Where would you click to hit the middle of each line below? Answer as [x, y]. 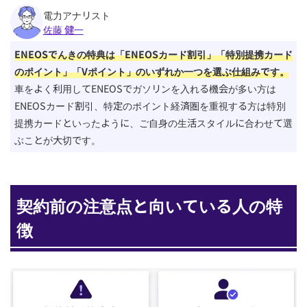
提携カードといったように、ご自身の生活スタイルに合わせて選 [153, 123]
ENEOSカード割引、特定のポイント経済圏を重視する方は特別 [150, 106]
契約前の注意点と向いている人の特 [149, 205]
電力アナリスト [76, 14]
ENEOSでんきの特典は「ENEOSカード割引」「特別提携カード [153, 54]
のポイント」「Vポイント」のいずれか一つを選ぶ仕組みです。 [151, 71]
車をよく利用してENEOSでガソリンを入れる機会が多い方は [145, 88]
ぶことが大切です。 [57, 140]
